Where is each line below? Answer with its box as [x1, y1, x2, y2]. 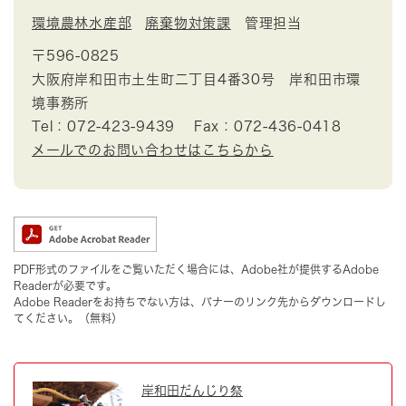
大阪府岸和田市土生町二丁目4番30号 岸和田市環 [32, 72, 361, 87]
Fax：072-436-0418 [193, 120, 342, 134]
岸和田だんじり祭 [141, 384, 243, 398]
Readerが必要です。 [14, 280, 117, 292]
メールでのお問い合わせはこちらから [32, 143, 274, 158]
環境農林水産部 [32, 16, 132, 31]
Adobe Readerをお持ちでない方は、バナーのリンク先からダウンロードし [14, 296, 386, 308]
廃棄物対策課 [145, 16, 231, 31]
